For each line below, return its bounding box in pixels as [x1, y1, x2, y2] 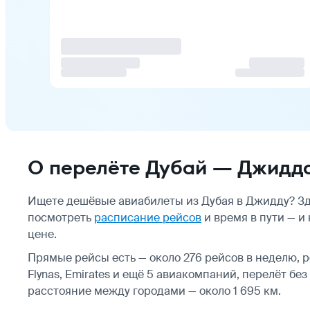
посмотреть [28, 210, 94, 225]
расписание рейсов [94, 210, 201, 225]
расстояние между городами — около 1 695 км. [28, 283, 281, 298]
